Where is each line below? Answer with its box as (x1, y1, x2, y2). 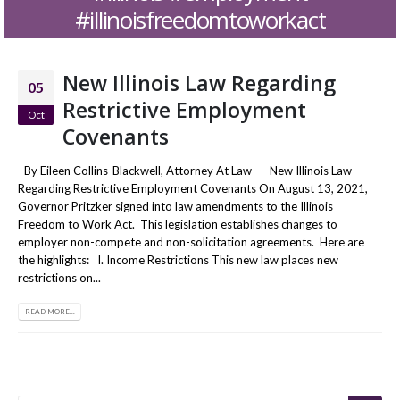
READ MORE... (24, 306, 75, 316)
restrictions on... (18, 271, 101, 285)
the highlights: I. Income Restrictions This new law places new (18, 253, 338, 267)
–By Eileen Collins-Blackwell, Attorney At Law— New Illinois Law (18, 163, 352, 178)
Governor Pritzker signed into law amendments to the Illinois (18, 199, 333, 213)
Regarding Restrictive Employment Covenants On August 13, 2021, (18, 181, 368, 196)
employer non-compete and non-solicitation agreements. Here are (18, 235, 364, 249)
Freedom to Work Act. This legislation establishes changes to (18, 217, 337, 231)
